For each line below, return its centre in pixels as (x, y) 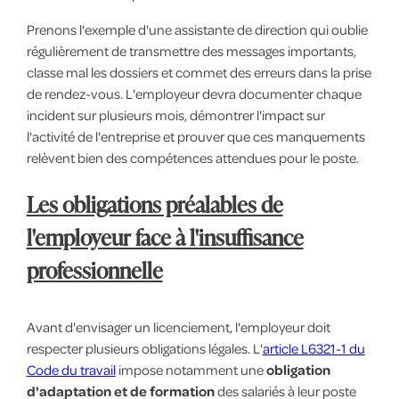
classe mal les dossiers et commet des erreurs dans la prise (199, 72)
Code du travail (71, 369)
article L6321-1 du (313, 348)
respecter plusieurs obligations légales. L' (144, 348)
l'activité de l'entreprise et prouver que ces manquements (195, 136)
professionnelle (94, 269)
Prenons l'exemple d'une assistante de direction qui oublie (197, 29)
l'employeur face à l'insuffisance (165, 236)
